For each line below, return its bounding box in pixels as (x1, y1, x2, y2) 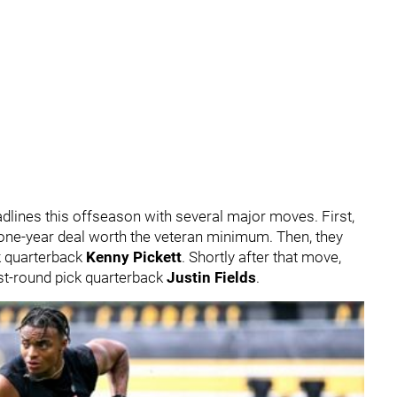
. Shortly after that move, (182, 248, 341, 266)
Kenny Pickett (86, 248, 182, 266)
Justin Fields (167, 269, 256, 286)
